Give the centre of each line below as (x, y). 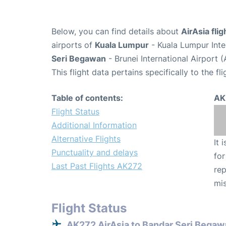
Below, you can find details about (116, 31)
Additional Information (94, 125)
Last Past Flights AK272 (97, 166)
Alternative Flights (86, 138)
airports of (73, 45)
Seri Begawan (79, 58)
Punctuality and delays (95, 152)
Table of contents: (87, 98)
